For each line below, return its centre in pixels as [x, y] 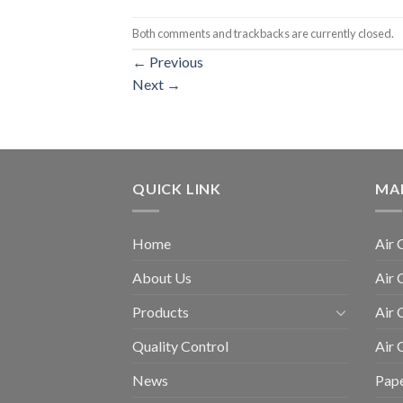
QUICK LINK [177, 189]
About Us [162, 278]
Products [161, 312]
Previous [175, 62]
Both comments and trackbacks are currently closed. [263, 33]
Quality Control [180, 346]
